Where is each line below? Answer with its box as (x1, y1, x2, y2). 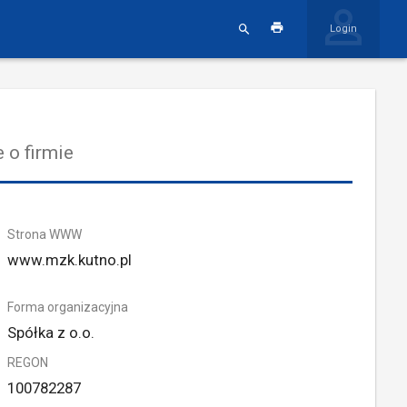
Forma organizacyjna (7, 300, 129, 314)
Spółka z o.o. (7, 323, 95, 342)
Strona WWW (7, 227, 83, 242)
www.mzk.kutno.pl (7, 251, 133, 269)
